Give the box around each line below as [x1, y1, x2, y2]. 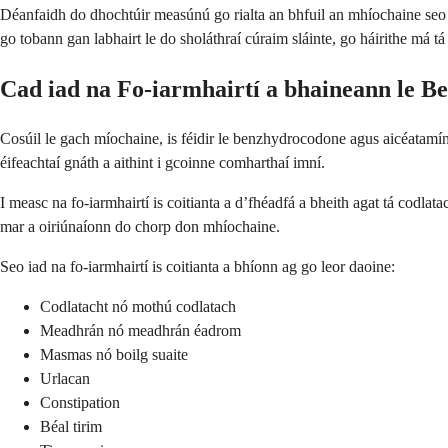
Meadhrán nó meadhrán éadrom [40, 322, 241, 340]
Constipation [40, 394, 120, 412]
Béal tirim [40, 418, 102, 436]
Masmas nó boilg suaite [40, 346, 188, 364]
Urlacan [40, 370, 90, 388]
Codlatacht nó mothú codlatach [40, 298, 236, 316]
